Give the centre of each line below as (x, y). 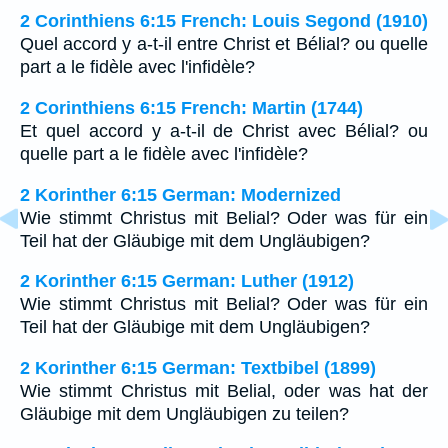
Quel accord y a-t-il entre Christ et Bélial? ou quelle (224, 44)
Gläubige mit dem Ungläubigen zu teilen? (184, 413)
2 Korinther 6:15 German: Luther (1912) (187, 281)
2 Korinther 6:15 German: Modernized (180, 194)
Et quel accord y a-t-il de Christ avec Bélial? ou (224, 131)
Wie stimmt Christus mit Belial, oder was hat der (224, 390)
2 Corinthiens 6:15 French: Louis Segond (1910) (224, 21)
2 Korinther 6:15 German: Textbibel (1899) (198, 367)
